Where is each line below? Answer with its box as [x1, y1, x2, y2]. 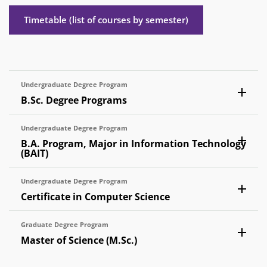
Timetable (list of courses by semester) [24, 14, 188, 26]
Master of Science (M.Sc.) [21, 234, 137, 247]
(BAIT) [21, 147, 48, 160]
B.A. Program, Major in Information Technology [21, 137, 246, 151]
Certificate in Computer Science [21, 190, 170, 204]
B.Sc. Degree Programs [21, 94, 127, 107]
